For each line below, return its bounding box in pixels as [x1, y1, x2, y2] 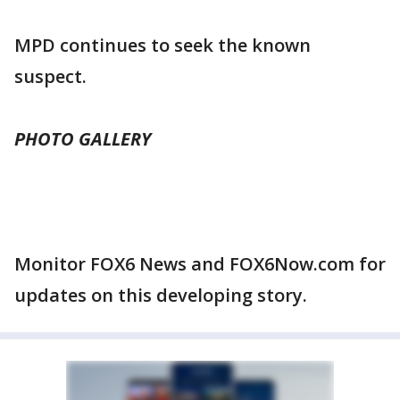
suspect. [14, 64, 87, 88]
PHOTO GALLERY [14, 127, 151, 151]
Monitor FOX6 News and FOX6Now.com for [14, 252, 386, 276]
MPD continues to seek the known [14, 33, 311, 57]
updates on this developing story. [14, 283, 307, 307]
